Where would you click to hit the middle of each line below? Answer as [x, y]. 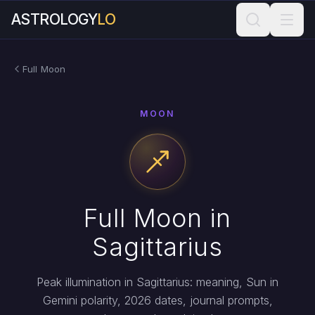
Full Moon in [157, 218]
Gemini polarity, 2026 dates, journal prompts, [157, 300]
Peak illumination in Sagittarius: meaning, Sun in [157, 282]
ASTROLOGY [54, 19]
